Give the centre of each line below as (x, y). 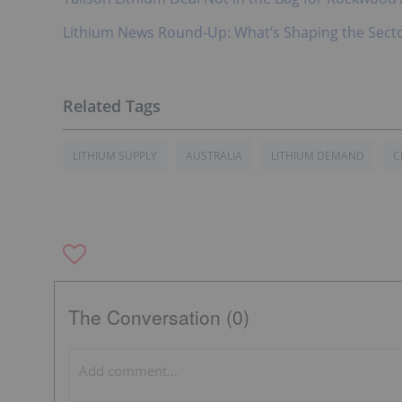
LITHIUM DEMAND (318, 156)
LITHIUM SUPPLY (115, 156)
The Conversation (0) (159, 317)
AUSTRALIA (214, 156)
